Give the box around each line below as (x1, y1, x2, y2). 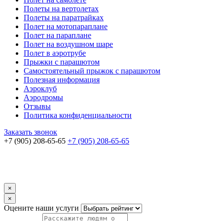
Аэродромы (24, 93, 63, 102)
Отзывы (24, 102, 51, 111)
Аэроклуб (24, 84, 57, 93)
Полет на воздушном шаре (24, 40, 113, 49)
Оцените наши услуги (4, 204, 79, 213)
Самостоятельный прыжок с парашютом (24, 67, 160, 75)
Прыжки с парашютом (24, 58, 100, 67)
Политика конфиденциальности (24, 111, 132, 120)
